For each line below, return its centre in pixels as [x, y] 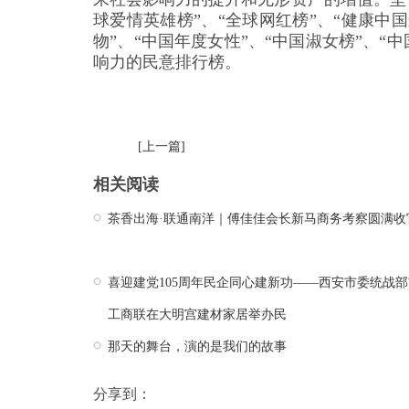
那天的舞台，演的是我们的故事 [197, 346]
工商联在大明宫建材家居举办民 [197, 315]
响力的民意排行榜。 [167, 62]
